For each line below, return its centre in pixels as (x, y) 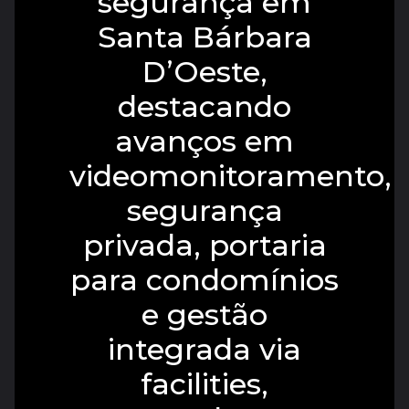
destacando (204, 106)
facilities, (204, 383)
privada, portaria (204, 245)
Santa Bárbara (204, 37)
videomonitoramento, (231, 175)
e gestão (204, 314)
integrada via (204, 349)
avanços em (204, 141)
